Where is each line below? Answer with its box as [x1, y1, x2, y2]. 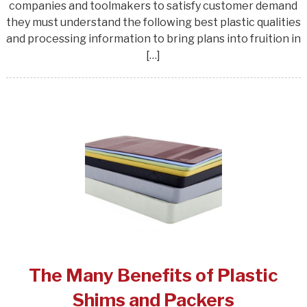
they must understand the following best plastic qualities [5, 15, 301, 29]
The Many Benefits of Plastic [28, 264, 278, 286]
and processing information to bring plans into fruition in [5, 32, 301, 45]
